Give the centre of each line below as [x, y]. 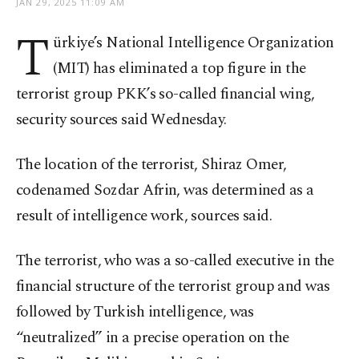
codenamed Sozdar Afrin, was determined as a [165, 190]
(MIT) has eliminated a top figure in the [179, 69]
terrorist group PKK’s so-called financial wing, [165, 94]
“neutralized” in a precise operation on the [153, 338]
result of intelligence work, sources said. [144, 216]
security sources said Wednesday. [121, 120]
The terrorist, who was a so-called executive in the [175, 261]
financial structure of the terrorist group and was [173, 286]
